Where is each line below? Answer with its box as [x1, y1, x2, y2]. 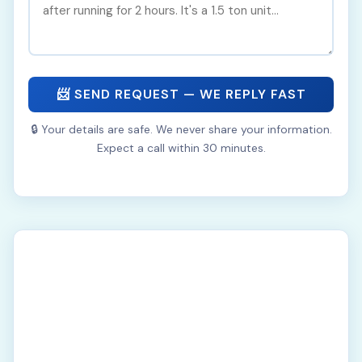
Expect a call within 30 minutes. [96, 141, 266, 155]
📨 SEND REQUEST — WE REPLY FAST [56, 86, 306, 103]
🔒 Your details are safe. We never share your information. [30, 122, 332, 137]
